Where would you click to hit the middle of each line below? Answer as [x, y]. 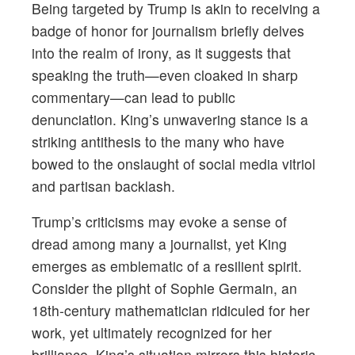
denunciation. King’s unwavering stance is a [170, 119]
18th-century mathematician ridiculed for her [171, 311]
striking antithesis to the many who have [158, 141]
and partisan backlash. [103, 185]
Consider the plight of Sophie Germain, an [164, 288]
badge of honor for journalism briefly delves [168, 30]
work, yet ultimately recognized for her [152, 333]
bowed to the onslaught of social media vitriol [174, 163]
